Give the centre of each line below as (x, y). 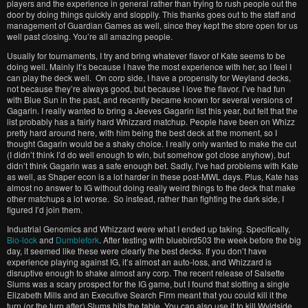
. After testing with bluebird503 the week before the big (200, 240)
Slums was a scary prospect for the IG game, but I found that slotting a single (148, 284)
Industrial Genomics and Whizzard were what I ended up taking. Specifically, (148, 229)
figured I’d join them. (45, 209)
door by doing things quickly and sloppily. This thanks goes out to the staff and (151, 14)
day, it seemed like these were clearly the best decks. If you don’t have (137, 251)
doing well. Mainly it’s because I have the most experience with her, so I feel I (149, 66)
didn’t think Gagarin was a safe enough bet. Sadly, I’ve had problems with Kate (153, 165)
